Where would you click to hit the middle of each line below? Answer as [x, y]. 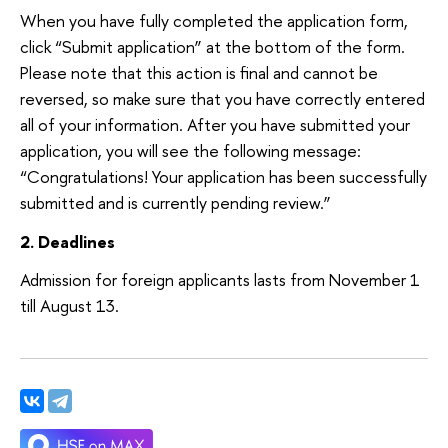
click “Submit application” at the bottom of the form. [212, 47]
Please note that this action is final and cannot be [199, 73]
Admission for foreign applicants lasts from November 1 [220, 279]
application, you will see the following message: [190, 151]
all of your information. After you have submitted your [215, 125]
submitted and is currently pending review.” [175, 203]
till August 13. [69, 305]
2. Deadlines [69, 242]
